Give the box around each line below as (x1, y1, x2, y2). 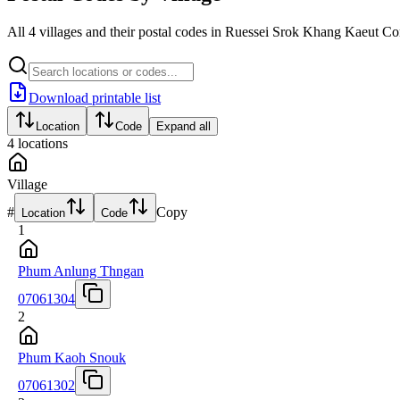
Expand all (156, 119, 211, 133)
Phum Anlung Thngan (18, 262, 144, 279)
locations (18, 135, 68, 151)
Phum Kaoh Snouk (18, 349, 126, 365)
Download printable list (29, 89, 161, 105)
